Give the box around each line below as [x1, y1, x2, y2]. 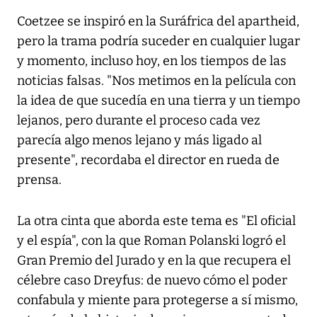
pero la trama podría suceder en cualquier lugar [17, 33, 300, 50]
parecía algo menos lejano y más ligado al [17, 132, 262, 149]
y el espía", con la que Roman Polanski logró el [17, 233, 286, 249]
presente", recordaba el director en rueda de [17, 152, 279, 168]
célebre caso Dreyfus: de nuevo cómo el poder [17, 272, 287, 289]
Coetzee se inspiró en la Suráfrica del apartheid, [17, 13, 299, 30]
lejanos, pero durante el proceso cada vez [17, 113, 260, 129]
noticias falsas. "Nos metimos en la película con [17, 73, 296, 89]
